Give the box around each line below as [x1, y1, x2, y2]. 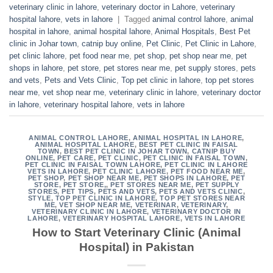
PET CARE [57, 154, 94, 162]
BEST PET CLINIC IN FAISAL [138, 141, 238, 149]
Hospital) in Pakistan [79, 240, 194, 253]
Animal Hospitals [155, 26, 214, 36]
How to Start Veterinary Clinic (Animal [32, 225, 241, 239]
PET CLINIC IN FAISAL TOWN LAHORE [25, 161, 161, 169]
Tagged [124, 14, 152, 24]
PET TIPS [62, 188, 94, 196]
